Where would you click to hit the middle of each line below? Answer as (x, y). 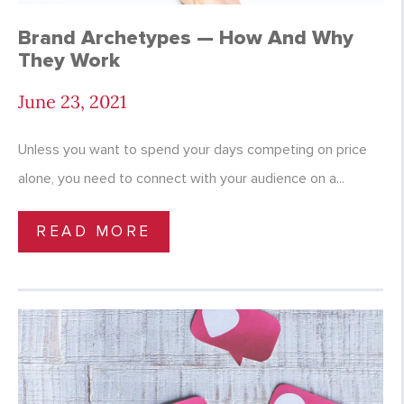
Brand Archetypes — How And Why (186, 38)
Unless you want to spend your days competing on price (193, 150)
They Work (69, 61)
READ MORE (94, 232)
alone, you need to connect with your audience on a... (181, 179)
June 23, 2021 (72, 102)
